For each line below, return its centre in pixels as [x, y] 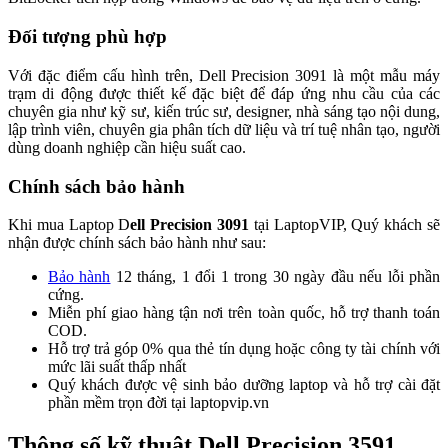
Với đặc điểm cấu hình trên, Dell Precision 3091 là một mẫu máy [224, 75]
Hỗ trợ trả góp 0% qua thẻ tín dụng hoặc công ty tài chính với [244, 349]
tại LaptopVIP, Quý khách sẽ [345, 225]
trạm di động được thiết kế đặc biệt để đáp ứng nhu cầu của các [224, 93]
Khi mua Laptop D [69, 225]
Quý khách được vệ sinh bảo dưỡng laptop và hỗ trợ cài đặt [244, 385]
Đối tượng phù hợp [87, 37]
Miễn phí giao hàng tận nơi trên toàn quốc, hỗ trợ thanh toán [244, 313]
